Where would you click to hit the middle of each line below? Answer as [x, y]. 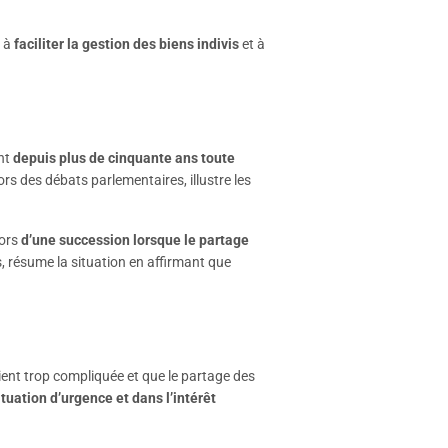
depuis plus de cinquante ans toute [124, 158]
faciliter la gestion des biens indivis [125, 44]
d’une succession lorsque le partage [135, 240]
